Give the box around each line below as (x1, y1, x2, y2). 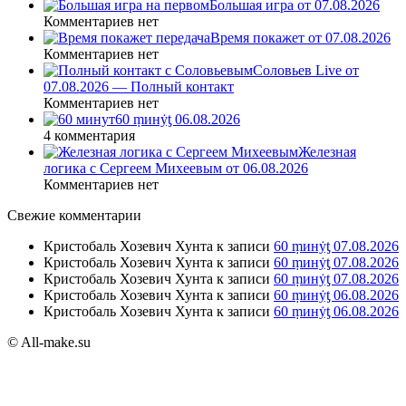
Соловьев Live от (253, 63, 359, 79)
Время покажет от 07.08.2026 (210, 30, 391, 46)
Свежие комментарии (7, 208, 141, 224)
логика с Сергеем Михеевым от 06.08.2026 (43, 160, 308, 177)
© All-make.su (7, 334, 91, 351)
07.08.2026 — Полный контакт (43, 79, 234, 95)
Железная (298, 144, 356, 160)
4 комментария (43, 128, 135, 144)
